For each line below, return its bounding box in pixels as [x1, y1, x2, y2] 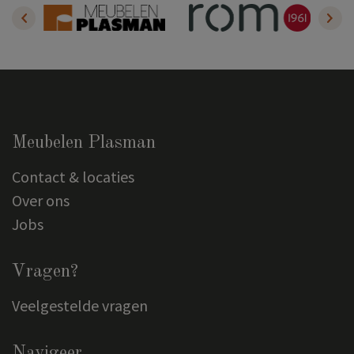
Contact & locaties [12, 166, 134, 186]
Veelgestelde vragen [12, 295, 148, 315]
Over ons [12, 190, 70, 210]
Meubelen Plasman [12, 133, 156, 152]
